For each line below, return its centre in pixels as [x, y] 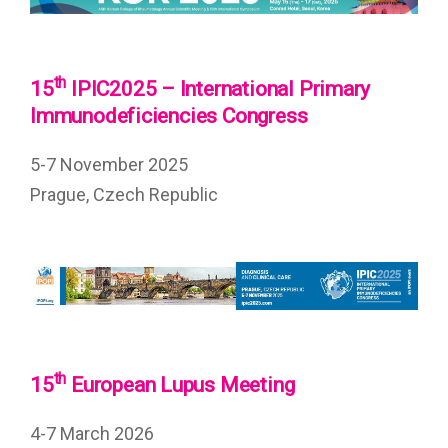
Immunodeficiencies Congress [169, 116]
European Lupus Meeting [180, 384]
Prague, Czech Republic [124, 194]
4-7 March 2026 [92, 433]
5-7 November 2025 [109, 164]
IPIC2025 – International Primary [218, 89]
